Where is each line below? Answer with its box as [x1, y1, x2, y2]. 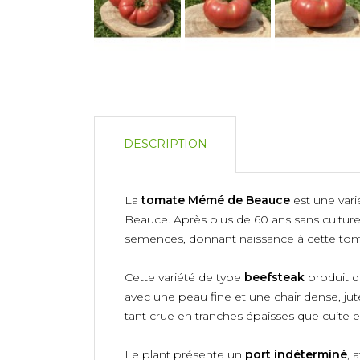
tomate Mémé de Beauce [141, 192, 290, 207]
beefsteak [244, 269, 305, 284]
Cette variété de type [125, 269, 244, 284]
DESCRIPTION [124, 137, 207, 152]
